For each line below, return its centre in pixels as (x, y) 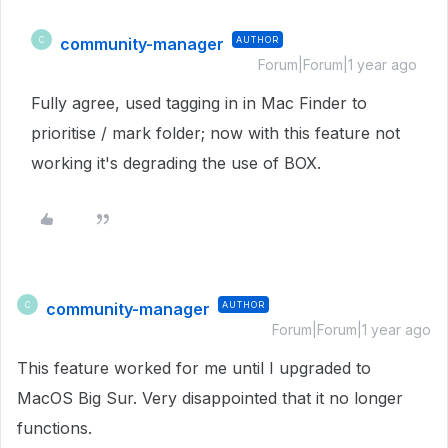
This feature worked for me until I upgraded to (194, 368)
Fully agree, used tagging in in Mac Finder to (199, 103)
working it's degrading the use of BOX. (178, 163)
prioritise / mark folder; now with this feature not (215, 133)
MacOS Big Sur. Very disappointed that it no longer (210, 398)
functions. (54, 428)
